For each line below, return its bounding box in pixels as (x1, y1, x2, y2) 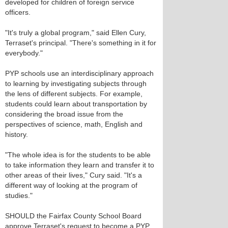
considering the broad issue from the (5, 110, 123, 118)
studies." (5, 191, 33, 199)
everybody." (5, 49, 43, 57)
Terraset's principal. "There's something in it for (5, 39, 156, 47)
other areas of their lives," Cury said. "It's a (5, 171, 142, 179)
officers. (5, 8, 31, 16)
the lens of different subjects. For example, (5, 90, 142, 98)
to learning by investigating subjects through (5, 79, 147, 88)
